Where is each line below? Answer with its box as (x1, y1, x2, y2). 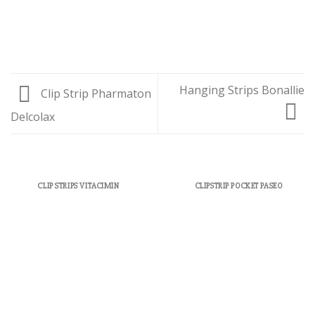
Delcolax (11, 108, 55, 124)
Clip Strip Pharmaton (38, 85, 151, 101)
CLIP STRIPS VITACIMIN (38, 180, 120, 191)
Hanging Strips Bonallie (179, 82, 304, 98)
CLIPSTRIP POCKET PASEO (195, 180, 283, 191)
